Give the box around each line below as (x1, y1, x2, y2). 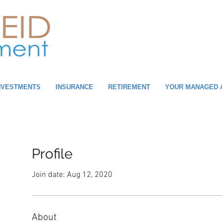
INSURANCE (55, 83, 93, 91)
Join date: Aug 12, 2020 (32, 170, 112, 180)
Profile (32, 146, 72, 162)
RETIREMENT (108, 83, 150, 91)
